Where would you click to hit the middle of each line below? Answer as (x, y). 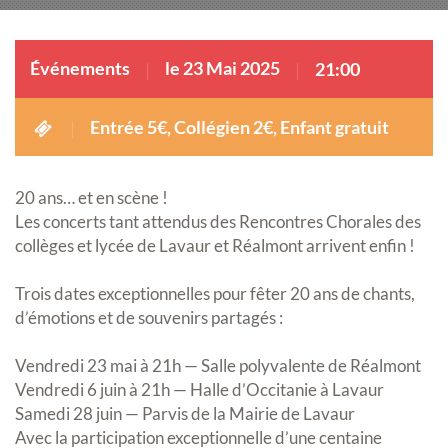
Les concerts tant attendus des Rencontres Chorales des (218, 222)
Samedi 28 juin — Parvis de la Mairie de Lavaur (185, 414)
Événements (80, 68)
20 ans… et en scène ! (93, 198)
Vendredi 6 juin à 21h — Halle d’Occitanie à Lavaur (199, 390)
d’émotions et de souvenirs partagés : (149, 318)
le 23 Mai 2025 (222, 68)
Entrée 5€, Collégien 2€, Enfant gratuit (239, 128)
